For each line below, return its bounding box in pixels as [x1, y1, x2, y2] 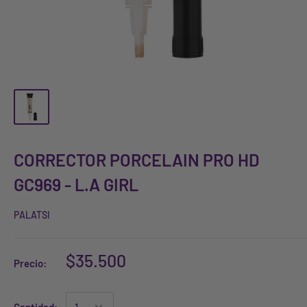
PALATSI [14, 209, 50, 221]
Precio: [14, 257, 47, 269]
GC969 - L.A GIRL [14, 174, 138, 195]
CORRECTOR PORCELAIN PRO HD [14, 149, 259, 170]
